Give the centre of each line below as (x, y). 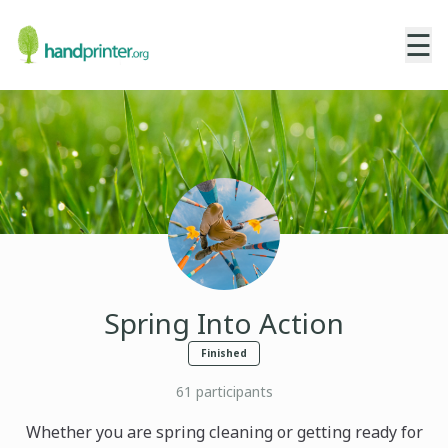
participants (232, 391)
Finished (224, 353)
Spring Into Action (224, 323)
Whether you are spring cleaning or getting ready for (224, 432)
